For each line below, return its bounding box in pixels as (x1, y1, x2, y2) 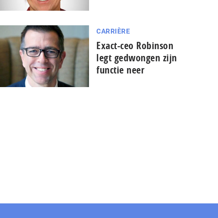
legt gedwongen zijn (96, 51, 177, 64)
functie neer (96, 63, 145, 76)
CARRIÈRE (96, 27, 130, 35)
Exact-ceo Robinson (96, 38, 174, 52)
